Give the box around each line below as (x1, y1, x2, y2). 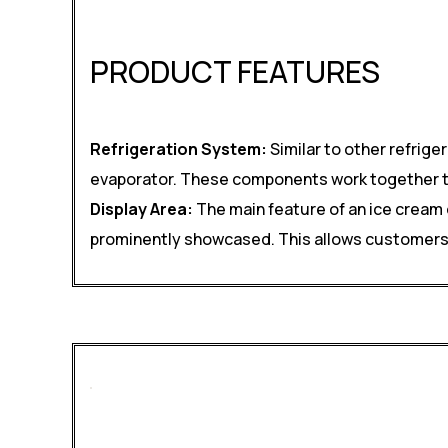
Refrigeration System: (90, 138, 267, 160)
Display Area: (90, 198, 193, 220)
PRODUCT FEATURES (90, 51, 380, 92)
